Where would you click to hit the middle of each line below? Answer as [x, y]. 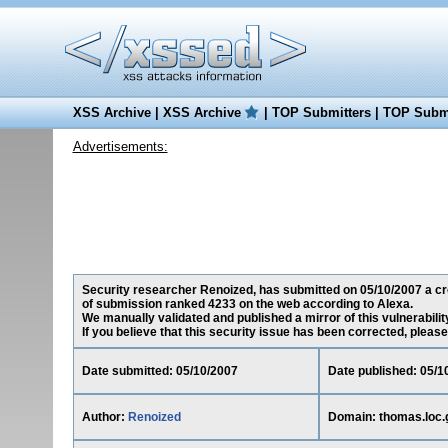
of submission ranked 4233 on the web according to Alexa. [247, 304]
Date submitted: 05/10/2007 [159, 371]
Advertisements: [120, 146]
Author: [104, 417]
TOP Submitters [321, 112]
